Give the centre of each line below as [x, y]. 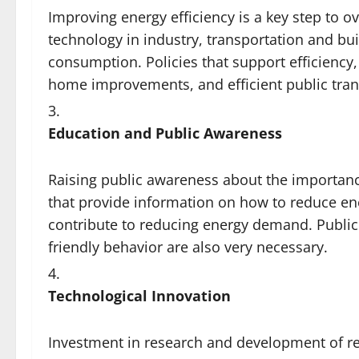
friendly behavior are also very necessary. [188, 247]
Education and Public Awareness [165, 133]
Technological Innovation [139, 296]
